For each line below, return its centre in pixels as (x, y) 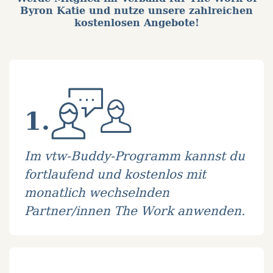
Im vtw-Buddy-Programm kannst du (135, 156)
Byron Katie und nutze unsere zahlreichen (136, 11)
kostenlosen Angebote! (136, 23)
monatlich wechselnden (97, 193)
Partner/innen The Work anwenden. (135, 211)
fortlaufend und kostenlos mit (115, 174)
